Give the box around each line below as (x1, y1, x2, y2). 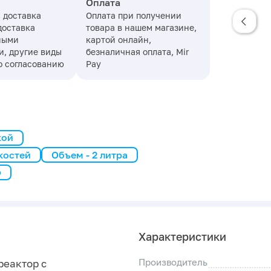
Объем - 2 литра (51, 148, 128, 161)
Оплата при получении (85, 10, 181, 21)
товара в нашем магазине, (85, 22, 197, 33)
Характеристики (139, 230, 226, 244)
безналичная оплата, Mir (85, 47, 189, 57)
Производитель (139, 256, 207, 268)
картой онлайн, (85, 34, 151, 45)
